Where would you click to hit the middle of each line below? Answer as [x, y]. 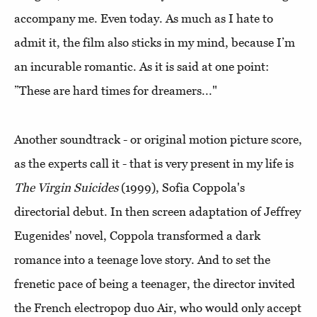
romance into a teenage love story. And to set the [142, 260]
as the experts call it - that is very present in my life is [154, 164]
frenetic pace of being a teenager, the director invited [155, 284]
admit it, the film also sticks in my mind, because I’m [155, 43]
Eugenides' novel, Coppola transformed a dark [137, 236]
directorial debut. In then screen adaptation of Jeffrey [157, 212]
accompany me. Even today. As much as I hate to [144, 19]
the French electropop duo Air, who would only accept [158, 308]
